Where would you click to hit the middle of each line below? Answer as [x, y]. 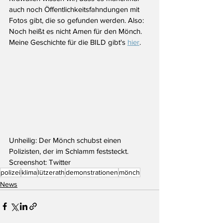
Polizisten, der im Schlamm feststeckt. [70, 151]
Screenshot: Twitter [40, 162]
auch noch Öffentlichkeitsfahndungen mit [75, 9]
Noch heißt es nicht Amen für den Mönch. [76, 31]
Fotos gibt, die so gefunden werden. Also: [77, 20]
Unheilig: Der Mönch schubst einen [66, 140]
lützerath [51, 172]
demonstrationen [92, 172]
